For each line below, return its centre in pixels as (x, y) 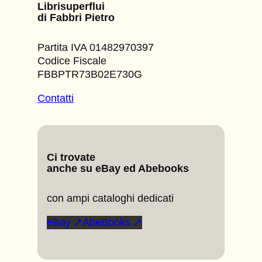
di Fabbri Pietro (76, 18)
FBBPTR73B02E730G (90, 75)
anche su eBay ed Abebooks (118, 168)
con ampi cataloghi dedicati (110, 198)
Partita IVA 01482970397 (96, 48)
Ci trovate (71, 157)
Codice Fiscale (72, 61)
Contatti (56, 99)
